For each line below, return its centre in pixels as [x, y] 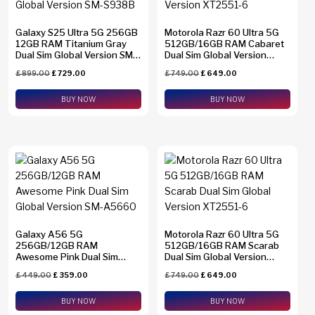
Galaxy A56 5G [49, 234]
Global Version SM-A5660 [73, 268]
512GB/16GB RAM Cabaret [225, 43]
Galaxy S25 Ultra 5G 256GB [77, 32]
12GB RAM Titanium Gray [71, 43]
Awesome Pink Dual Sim [67, 257]
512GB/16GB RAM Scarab [222, 246]
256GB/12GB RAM [57, 246]
